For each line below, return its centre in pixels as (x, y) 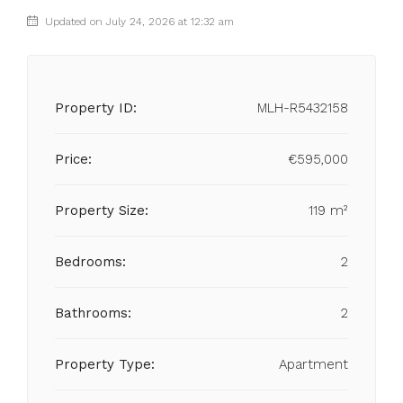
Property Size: (102, 210)
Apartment (313, 364)
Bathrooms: (93, 313)
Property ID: (96, 108)
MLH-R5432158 (303, 108)
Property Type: (105, 364)
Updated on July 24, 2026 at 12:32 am (138, 22)
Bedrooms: (90, 262)
